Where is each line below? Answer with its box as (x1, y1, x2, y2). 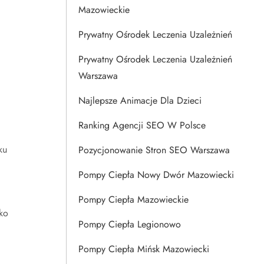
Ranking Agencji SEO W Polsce (78, 118, 206, 132)
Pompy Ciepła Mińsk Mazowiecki (78, 242, 209, 256)
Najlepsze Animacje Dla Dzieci (78, 94, 202, 107)
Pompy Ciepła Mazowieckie (78, 193, 189, 206)
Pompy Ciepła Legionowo (78, 217, 181, 231)
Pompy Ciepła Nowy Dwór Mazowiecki (78, 168, 234, 181)
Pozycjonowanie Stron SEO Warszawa (78, 143, 230, 157)
